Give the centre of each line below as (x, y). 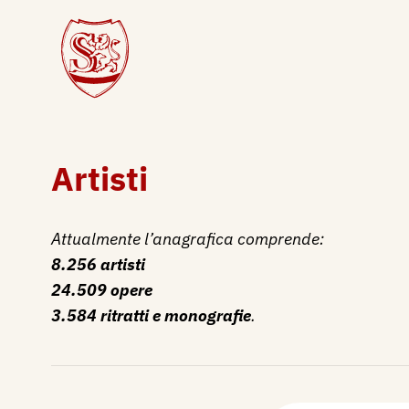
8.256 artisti (98, 264)
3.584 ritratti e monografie (151, 315)
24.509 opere (102, 290)
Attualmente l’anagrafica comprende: (188, 239)
